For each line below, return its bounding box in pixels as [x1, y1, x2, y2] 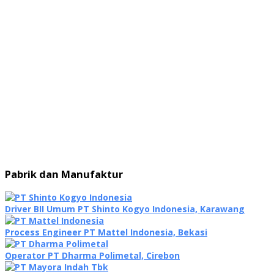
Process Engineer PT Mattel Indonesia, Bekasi [5, 226, 207, 238]
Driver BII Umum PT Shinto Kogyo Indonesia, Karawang [5, 202, 245, 215]
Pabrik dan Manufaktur [5, 168, 123, 182]
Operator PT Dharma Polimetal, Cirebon [5, 249, 180, 261]
